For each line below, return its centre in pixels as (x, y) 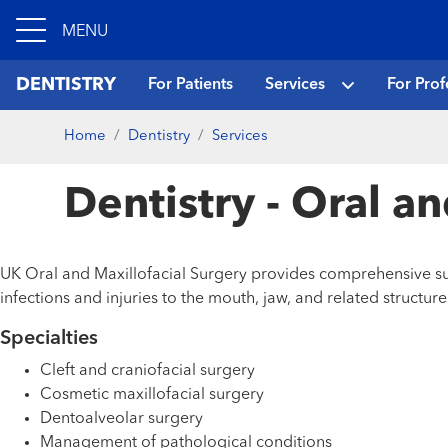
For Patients (190, 85)
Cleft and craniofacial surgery (147, 371)
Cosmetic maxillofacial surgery (152, 395)
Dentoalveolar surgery (121, 419)
